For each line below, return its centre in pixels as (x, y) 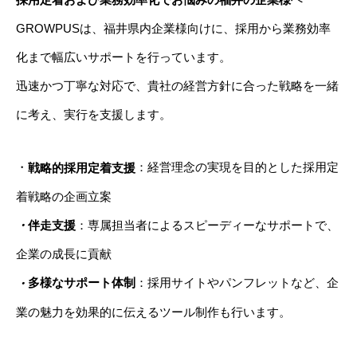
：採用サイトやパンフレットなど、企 (237, 283)
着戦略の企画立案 (64, 197)
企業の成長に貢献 (64, 254)
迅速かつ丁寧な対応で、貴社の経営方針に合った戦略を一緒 (177, 86)
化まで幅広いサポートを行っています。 (124, 57)
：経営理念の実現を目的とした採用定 (237, 167)
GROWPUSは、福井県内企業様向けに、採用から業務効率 (173, 29)
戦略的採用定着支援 (82, 168)
